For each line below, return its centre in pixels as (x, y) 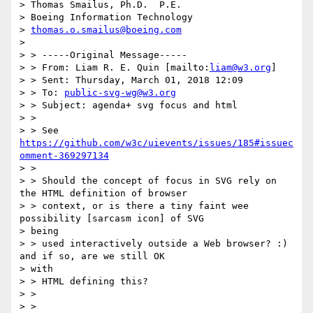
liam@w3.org (240, 68)
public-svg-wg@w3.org (120, 93)
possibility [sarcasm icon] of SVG (112, 219)
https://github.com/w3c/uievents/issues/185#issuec (156, 143)
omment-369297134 (64, 156)
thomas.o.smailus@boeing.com (106, 30)
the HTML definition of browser (103, 194)
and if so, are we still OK (92, 256)
